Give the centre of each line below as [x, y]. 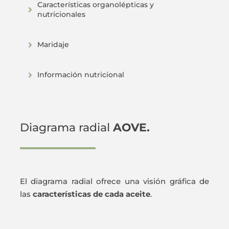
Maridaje [53, 45]
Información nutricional [81, 75]
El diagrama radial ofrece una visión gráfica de [114, 181]
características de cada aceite [91, 194]
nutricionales [61, 15]
